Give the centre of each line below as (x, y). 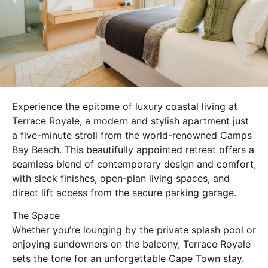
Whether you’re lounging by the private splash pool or (134, 230)
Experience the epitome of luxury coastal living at (125, 106)
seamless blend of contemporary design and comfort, (134, 164)
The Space (36, 216)
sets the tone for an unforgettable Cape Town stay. (128, 259)
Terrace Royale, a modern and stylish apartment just (130, 121)
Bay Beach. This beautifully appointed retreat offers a (133, 149)
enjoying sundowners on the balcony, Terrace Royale (131, 244)
